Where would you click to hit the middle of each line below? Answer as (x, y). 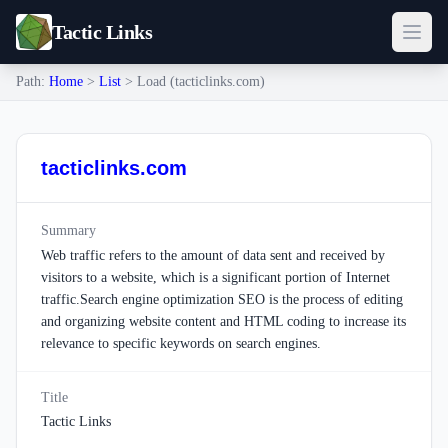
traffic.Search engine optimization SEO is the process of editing (222, 299)
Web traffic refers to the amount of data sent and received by (213, 255)
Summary (68, 230)
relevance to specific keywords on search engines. (181, 343)
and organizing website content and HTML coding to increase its (223, 321)
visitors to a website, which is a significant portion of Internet (215, 277)
